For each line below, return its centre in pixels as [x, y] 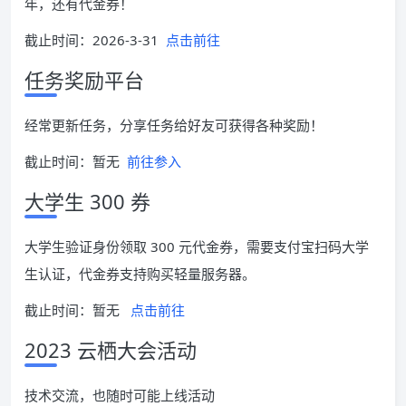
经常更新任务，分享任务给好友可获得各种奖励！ [174, 126]
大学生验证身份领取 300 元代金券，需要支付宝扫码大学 [197, 247]
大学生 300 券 [87, 202]
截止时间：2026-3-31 [95, 40]
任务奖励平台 [84, 80]
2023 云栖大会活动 [111, 350]
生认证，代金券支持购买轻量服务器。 [140, 274]
